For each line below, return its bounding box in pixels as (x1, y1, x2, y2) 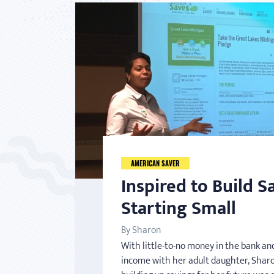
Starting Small (121, 193, 236, 224)
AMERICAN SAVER (131, 158, 180, 168)
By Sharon (121, 221, 161, 239)
